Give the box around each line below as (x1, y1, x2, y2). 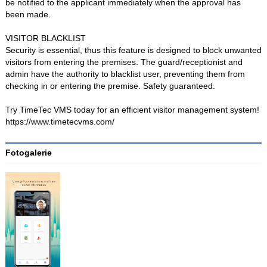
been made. (5, 10, 51, 20)
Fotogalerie (5, 148, 52, 158)
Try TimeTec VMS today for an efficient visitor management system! (5, 105, 259, 115)
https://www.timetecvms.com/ (5, 117, 114, 127)
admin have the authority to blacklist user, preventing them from (5, 69, 245, 79)
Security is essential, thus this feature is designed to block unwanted (5, 45, 262, 55)
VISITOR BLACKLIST (5, 33, 86, 44)
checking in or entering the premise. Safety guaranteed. (5, 81, 215, 91)
